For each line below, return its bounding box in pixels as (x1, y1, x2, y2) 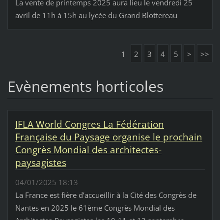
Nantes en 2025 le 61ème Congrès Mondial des (15, 202, 175, 213)
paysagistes (15, 156, 66, 169)
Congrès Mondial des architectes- (15, 143, 162, 156)
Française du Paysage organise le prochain (15, 130, 202, 143)
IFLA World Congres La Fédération (15, 117, 164, 131)
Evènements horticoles (7, 76, 164, 96)
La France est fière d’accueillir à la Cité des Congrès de (15, 190, 196, 200)
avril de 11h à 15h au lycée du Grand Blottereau (15, 10, 179, 20)
